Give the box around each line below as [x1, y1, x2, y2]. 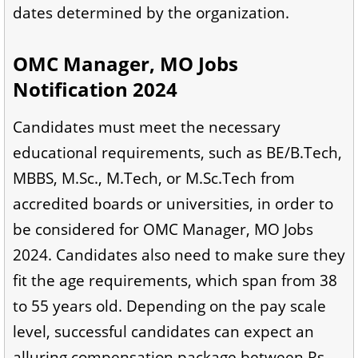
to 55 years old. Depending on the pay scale [13, 296, 326, 317]
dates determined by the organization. [13, 2, 289, 24]
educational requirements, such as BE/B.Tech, [13, 142, 342, 164]
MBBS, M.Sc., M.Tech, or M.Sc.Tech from [13, 168, 295, 189]
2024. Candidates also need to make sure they [13, 245, 345, 266]
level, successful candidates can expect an [13, 321, 314, 343]
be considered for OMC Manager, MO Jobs [13, 219, 313, 241]
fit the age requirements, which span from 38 [13, 270, 337, 292]
